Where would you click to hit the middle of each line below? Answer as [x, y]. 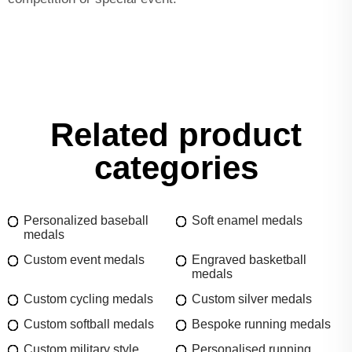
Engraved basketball [249, 259]
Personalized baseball [86, 220]
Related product [176, 134]
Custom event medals [84, 259]
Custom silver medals [252, 299]
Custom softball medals [89, 324]
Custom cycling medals [88, 299]
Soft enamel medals [247, 220]
